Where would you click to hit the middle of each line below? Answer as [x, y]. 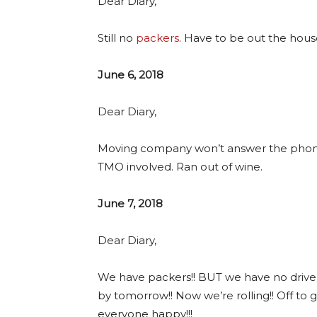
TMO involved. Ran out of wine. [180, 166]
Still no [117, 38]
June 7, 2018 [130, 203]
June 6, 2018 [131, 74]
